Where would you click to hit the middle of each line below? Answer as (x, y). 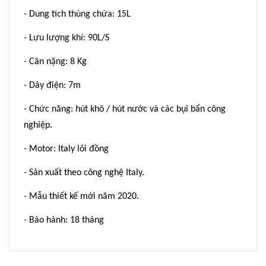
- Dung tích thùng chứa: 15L (77, 14)
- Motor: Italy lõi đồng (66, 149)
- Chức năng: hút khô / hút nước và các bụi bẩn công (125, 109)
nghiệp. (38, 125)
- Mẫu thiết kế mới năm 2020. (81, 196)
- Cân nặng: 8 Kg (55, 61)
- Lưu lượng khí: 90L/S (66, 38)
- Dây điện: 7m (52, 85)
